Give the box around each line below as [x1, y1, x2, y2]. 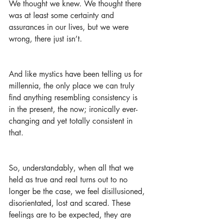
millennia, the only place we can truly [9, 81, 137, 91]
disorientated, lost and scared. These [9, 198, 133, 208]
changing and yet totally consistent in [9, 116, 135, 126]
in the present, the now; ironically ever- [9, 104, 137, 114]
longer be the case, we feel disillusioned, [9, 186, 147, 197]
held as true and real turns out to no [9, 175, 130, 185]
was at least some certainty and [9, 10, 116, 21]
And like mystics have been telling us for [9, 69, 145, 79]
